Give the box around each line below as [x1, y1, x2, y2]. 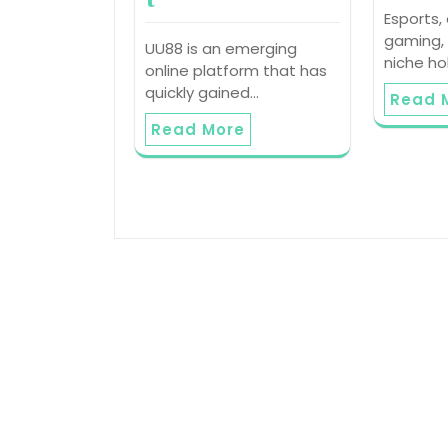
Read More [151, 119, 245, 141]
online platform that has [145, 60, 327, 82]
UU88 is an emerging [145, 38, 297, 60]
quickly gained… [145, 82, 259, 104]
